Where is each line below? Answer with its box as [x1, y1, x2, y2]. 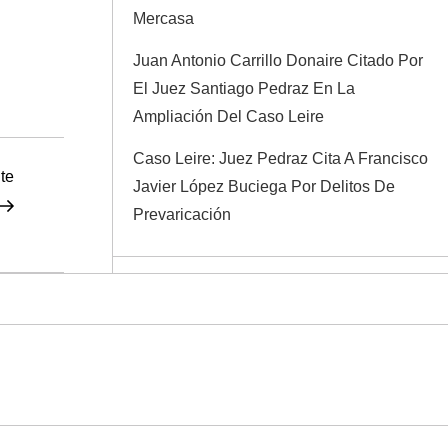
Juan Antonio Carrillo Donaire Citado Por [133, 52, 423, 69]
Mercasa [133, 10, 194, 27]
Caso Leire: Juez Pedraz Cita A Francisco [133, 150, 428, 167]
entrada [12, 195, 67, 212]
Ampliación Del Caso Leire [133, 108, 324, 125]
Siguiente [12, 167, 81, 184]
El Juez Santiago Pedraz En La [133, 80, 355, 97]
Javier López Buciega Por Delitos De [133, 178, 395, 195]
